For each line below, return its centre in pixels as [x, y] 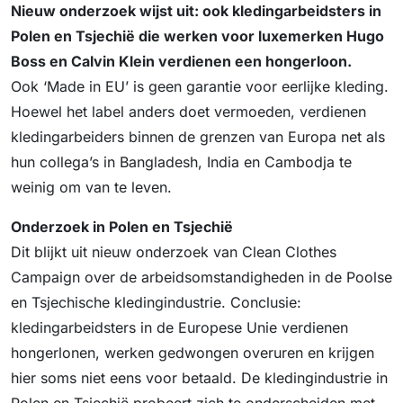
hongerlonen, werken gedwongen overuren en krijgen [193, 353]
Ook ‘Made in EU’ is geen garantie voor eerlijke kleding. [200, 87]
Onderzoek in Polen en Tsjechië [122, 227]
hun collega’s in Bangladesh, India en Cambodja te [181, 162]
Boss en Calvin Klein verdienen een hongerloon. [181, 62]
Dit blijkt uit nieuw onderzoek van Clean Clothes [174, 252]
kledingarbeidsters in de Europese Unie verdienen [179, 328]
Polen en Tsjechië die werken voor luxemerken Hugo [197, 36]
